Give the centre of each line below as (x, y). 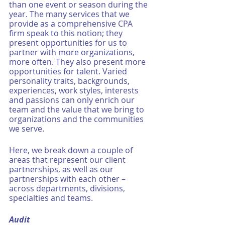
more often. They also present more (78, 62)
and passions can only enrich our (73, 100)
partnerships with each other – (68, 179)
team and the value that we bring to (78, 109)
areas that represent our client (68, 160)
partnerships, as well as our (62, 169)
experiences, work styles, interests (75, 90)
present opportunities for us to (69, 43)
